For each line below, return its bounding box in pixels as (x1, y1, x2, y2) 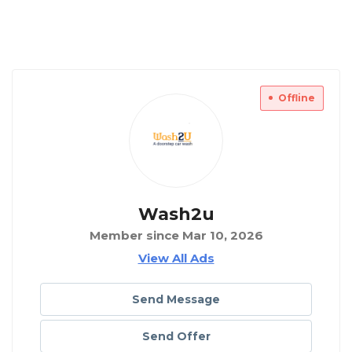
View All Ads (137, 251, 214, 266)
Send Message (132, 292, 220, 307)
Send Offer (141, 329, 211, 344)
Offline (278, 92, 315, 104)
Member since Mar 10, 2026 (89, 228, 263, 244)
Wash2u (137, 203, 214, 225)
